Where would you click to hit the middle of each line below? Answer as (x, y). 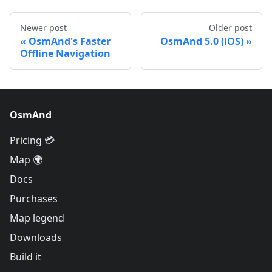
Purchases (34, 199)
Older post (230, 27)
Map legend (37, 218)
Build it (25, 257)
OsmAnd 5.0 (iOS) (202, 41)
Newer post (43, 27)
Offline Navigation (65, 53)
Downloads (36, 237)
